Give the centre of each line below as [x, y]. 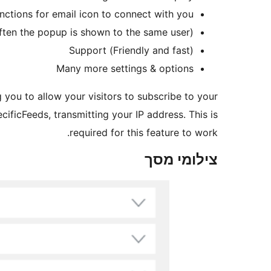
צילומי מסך [181, 159]
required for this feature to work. [144, 132]
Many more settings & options [125, 68]
